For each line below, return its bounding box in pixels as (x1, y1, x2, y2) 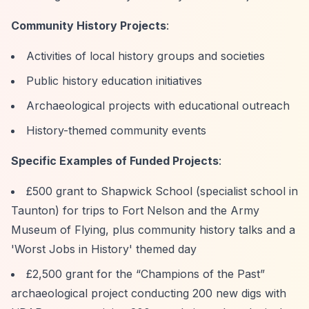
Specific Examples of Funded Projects (11, 154, 219, 168)
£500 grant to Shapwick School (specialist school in (26, 184, 298, 198)
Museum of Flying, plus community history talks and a (11, 223, 295, 237)
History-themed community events (26, 123, 206, 137)
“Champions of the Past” (136, 267, 265, 281)
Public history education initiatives (26, 74, 202, 88)
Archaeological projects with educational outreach (26, 99, 290, 112)
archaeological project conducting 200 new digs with (11, 286, 286, 300)
